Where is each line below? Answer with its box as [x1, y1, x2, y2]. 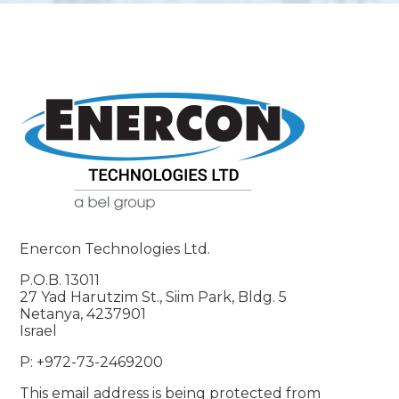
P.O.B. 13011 [20, 272, 101, 289]
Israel [20, 322, 58, 340]
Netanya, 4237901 [20, 305, 147, 323]
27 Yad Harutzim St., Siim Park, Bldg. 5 [20, 289, 288, 306]
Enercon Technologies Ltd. [20, 240, 211, 258]
